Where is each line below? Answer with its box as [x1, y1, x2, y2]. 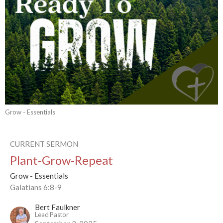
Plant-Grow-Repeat [10, 153, 113, 168]
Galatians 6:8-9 [10, 183, 62, 192]
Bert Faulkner [35, 203, 80, 212]
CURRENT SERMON [10, 139, 78, 149]
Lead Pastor [35, 211, 69, 219]
